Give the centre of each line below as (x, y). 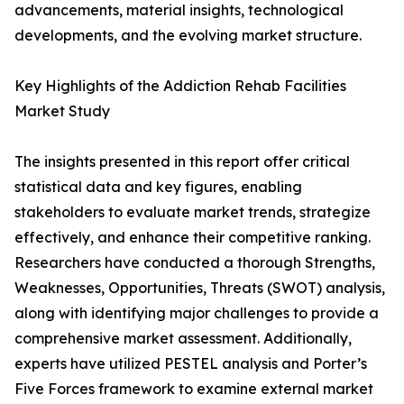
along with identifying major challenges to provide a (197, 313)
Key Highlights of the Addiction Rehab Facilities (180, 86)
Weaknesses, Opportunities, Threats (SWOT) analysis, (200, 288)
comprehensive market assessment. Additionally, (183, 339)
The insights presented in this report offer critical (182, 162)
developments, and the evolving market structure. (188, 36)
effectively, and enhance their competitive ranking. (193, 238)
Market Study (62, 111)
